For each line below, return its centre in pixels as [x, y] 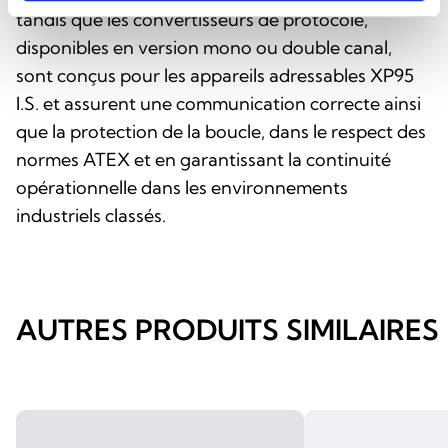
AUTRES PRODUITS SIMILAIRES [227, 329]
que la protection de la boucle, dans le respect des [221, 131]
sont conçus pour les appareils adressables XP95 [215, 75]
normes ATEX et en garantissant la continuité [203, 159]
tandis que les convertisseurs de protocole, [192, 19]
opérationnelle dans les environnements [182, 187]
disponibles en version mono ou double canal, [204, 47]
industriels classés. [91, 215]
